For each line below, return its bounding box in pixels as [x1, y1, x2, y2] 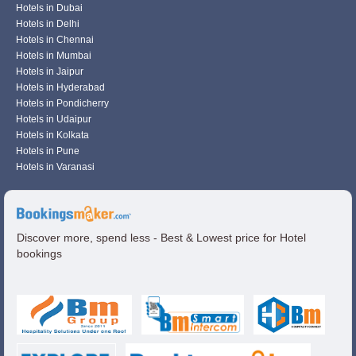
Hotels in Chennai [16, 34, 94, 45]
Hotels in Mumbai [16, 50, 91, 61]
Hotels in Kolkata [16, 130, 89, 141]
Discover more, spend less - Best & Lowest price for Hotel [17, 231, 306, 245]
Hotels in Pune [16, 145, 79, 157]
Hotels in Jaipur [16, 66, 83, 77]
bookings [17, 247, 62, 261]
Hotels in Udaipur [16, 114, 91, 125]
